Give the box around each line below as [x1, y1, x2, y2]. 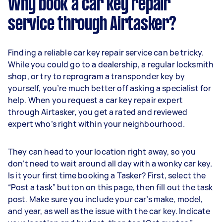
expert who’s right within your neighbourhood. [8, 118, 185, 129]
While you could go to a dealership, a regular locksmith [8, 58, 214, 70]
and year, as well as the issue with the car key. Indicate [8, 205, 211, 217]
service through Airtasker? [8, 15, 176, 34]
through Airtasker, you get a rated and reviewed [8, 106, 188, 117]
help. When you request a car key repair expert [8, 94, 183, 106]
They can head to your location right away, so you [8, 146, 196, 157]
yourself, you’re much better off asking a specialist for [8, 82, 212, 94]
